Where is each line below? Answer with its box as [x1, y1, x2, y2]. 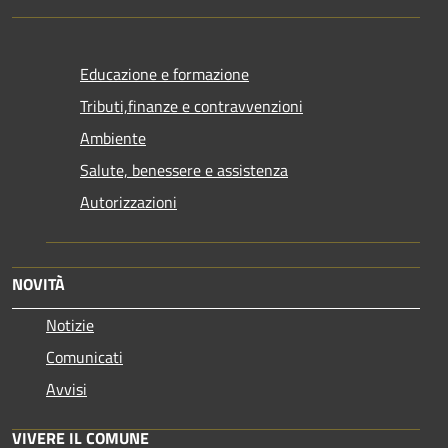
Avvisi [46, 376, 87, 401]
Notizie [46, 312, 94, 337]
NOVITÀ [12, 271, 65, 296]
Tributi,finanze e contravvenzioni [80, 93, 303, 118]
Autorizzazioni [80, 189, 177, 214]
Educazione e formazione [80, 61, 249, 86]
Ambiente [80, 125, 146, 150]
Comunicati [46, 344, 123, 369]
